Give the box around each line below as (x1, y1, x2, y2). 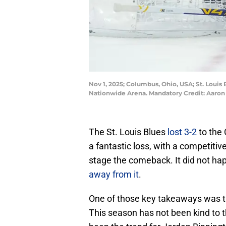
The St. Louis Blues (89, 127, 165, 138)
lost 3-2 (165, 127, 199, 138)
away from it (89, 169, 139, 180)
